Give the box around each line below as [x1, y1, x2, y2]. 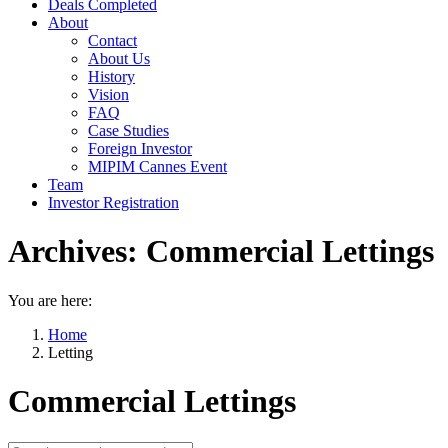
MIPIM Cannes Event [88, 158, 227, 175]
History [88, 68, 135, 85]
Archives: [8, 233, 146, 270]
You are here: [8, 291, 92, 309]
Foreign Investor [88, 140, 192, 157]
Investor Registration [48, 194, 179, 211]
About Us [88, 50, 150, 67]
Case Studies [88, 122, 169, 139]
